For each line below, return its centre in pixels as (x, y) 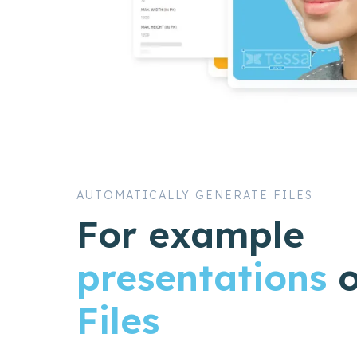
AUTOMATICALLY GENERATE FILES (195, 196)
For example (190, 234)
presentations (202, 277)
